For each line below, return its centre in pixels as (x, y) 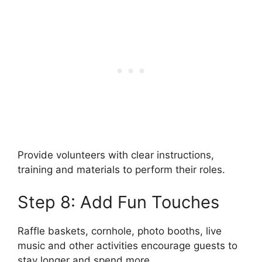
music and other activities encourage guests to (127, 245)
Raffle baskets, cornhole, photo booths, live (120, 231)
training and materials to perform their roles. (121, 170)
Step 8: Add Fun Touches (118, 202)
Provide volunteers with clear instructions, (116, 155)
